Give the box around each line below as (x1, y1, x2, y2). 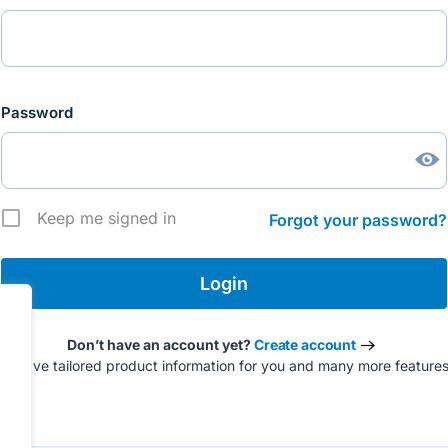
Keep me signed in (37, 208, 176, 228)
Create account (253, 336, 357, 353)
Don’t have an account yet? (66, 336, 254, 353)
